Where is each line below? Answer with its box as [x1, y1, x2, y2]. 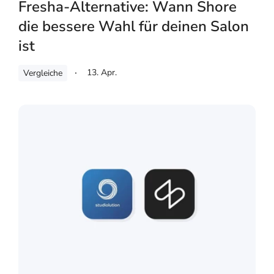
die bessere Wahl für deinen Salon [18, 16, 249, 36]
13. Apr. [87, 66, 117, 78]
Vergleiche [23, 67, 62, 79]
